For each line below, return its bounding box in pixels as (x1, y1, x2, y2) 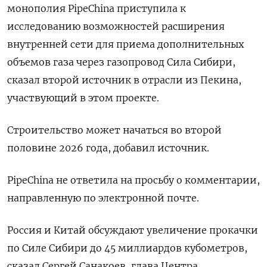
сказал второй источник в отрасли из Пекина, (7, 74, 241, 86)
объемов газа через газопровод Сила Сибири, (7, 56, 235, 69)
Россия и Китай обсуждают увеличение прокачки (7, 224, 258, 237)
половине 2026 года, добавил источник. (7, 142, 209, 154)
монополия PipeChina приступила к (7, 2, 186, 15)
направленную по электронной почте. (7, 192, 199, 204)
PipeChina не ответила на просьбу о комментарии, (7, 174, 260, 187)
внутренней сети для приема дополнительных (7, 38, 244, 51)
